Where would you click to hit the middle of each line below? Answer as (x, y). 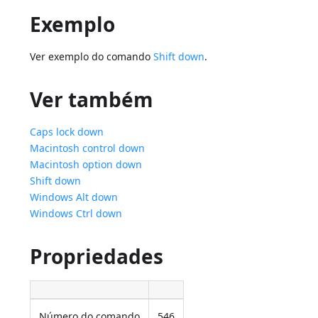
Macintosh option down (86, 165)
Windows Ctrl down (76, 214)
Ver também (92, 100)
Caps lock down (67, 132)
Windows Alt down (74, 197)
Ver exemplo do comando (92, 57)
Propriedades (97, 257)
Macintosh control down (88, 148)
